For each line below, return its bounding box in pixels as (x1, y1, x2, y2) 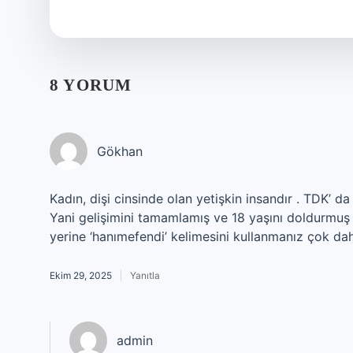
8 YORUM (50, 76, 132, 95)
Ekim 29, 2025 (50, 269, 112, 281)
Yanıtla (130, 269, 160, 281)
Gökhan (97, 143, 143, 159)
